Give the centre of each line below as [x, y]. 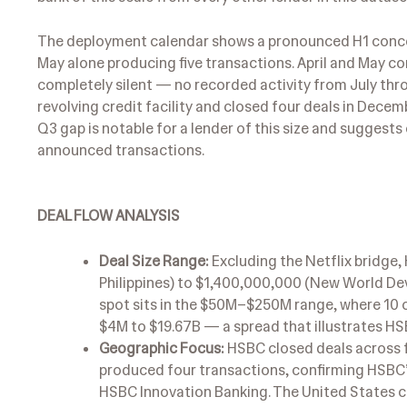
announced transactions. [121, 151]
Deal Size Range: [154, 261]
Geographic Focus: [162, 348]
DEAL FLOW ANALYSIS [109, 215]
